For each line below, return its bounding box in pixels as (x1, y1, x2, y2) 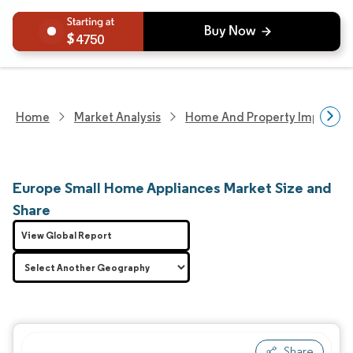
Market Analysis (74, 109, 161, 124)
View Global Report (21, 229, 112, 241)
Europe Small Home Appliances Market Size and (13, 178, 332, 197)
